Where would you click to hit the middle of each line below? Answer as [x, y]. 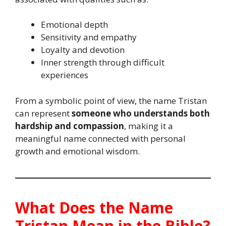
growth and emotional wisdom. [77, 151]
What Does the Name [94, 207]
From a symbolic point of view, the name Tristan [111, 100]
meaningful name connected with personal [100, 138]
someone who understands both [141, 113]
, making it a [149, 126]
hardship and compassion [70, 126]
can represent [43, 113]
